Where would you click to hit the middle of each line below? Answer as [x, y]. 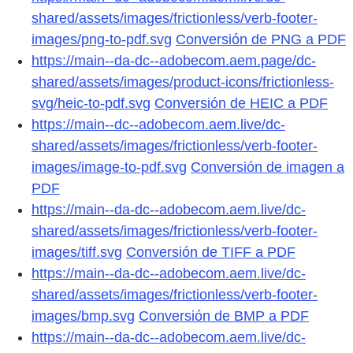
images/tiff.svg [77, 253]
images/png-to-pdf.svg [102, 40]
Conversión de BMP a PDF [224, 316]
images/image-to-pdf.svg [109, 167]
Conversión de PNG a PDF [261, 40]
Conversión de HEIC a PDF [241, 104]
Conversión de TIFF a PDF [211, 253]
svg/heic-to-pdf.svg [91, 104]
